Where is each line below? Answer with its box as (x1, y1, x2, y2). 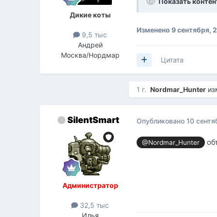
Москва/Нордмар (61, 51, 120, 60)
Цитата (161, 56, 184, 64)
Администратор (62, 181, 118, 190)
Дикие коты (70, 11, 111, 19)
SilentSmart (67, 115, 119, 125)
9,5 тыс (80, 31, 108, 39)
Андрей (77, 41, 103, 49)
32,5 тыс (78, 201, 109, 210)
